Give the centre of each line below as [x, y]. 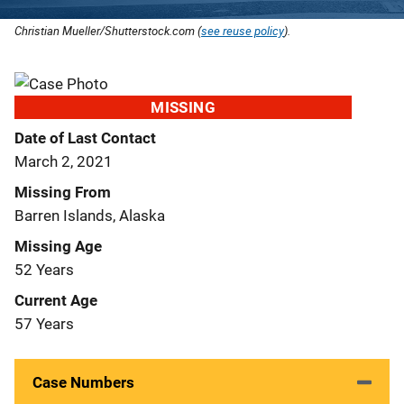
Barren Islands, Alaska [90, 215]
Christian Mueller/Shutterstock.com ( [108, 30]
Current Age [56, 300]
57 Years [44, 323]
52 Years [44, 269]
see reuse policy [243, 30]
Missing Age [58, 246]
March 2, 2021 [64, 161]
